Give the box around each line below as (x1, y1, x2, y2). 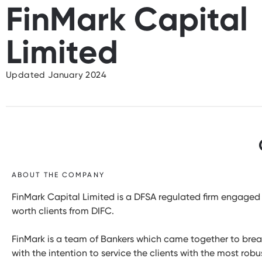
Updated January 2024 (6, 70, 106, 80)
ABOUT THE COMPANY (12, 171, 105, 179)
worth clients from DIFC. (12, 205, 114, 216)
